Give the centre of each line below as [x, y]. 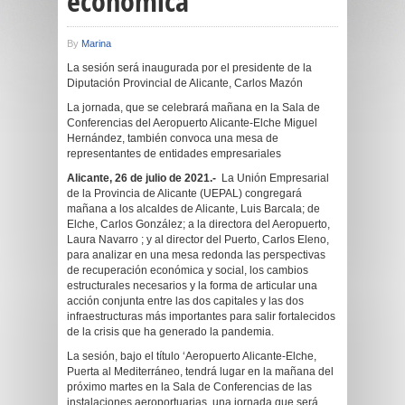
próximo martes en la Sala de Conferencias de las [189, 387]
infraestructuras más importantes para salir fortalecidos [201, 316]
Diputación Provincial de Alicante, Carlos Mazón [185, 83]
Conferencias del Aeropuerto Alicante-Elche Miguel [192, 123]
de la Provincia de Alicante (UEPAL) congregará [184, 193]
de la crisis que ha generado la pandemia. [170, 332]
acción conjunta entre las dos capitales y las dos [185, 301]
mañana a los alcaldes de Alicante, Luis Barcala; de [193, 209]
